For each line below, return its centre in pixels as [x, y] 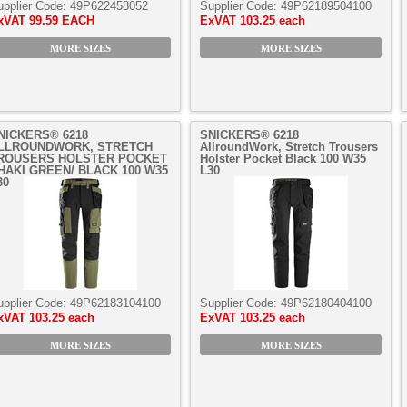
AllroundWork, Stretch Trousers [289, 147]
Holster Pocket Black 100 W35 [283, 159]
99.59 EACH [62, 20]
